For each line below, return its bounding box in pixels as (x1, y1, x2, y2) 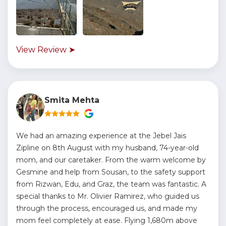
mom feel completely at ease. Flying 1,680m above (16, 216, 197, 225)
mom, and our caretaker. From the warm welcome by (16, 155, 206, 164)
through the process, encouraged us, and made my (16, 204, 197, 213)
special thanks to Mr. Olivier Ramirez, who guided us (16, 192, 199, 201)
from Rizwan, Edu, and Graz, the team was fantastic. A (16, 180, 206, 189)
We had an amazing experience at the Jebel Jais (16, 131, 186, 140)
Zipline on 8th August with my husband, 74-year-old (16, 143, 199, 152)
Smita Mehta (44, 95, 99, 105)
